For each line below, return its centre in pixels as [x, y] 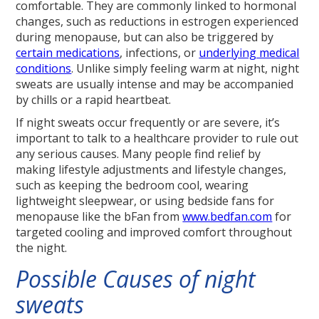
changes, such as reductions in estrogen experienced [157, 22]
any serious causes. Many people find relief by [138, 154]
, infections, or [159, 53]
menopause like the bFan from [99, 217]
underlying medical [249, 53]
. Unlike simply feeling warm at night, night [185, 69]
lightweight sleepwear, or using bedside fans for [145, 201]
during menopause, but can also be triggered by [145, 37]
